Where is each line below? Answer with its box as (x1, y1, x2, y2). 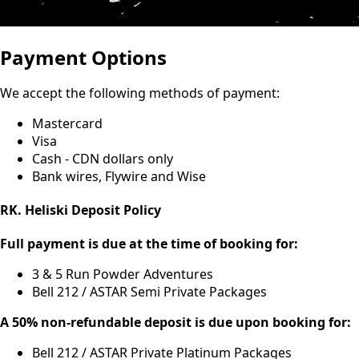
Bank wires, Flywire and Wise (32, 167, 206, 186)
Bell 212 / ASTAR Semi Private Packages (32, 282, 267, 301)
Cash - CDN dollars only (32, 150, 173, 168)
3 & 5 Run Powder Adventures (32, 264, 213, 283)
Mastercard (32, 115, 103, 133)
